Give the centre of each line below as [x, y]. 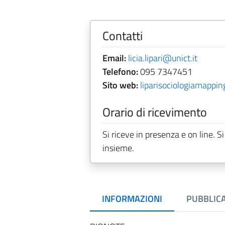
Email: [114, 58]
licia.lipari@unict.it [162, 58]
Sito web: [120, 85]
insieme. [118, 148]
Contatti [122, 36]
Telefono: [120, 72]
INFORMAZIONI [132, 199]
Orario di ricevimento [154, 112]
